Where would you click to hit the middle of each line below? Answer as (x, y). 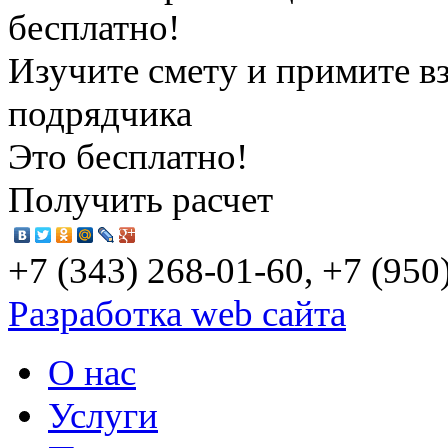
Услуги (103, 416)
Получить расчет (140, 200)
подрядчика (100, 114)
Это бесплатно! (128, 157)
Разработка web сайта (177, 314)
